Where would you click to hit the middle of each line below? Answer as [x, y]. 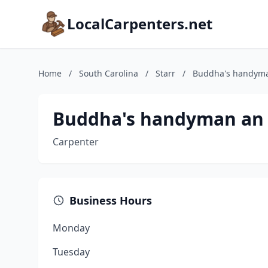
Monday [71, 228]
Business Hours [111, 200]
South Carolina [109, 73]
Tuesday [71, 252]
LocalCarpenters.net [140, 24]
